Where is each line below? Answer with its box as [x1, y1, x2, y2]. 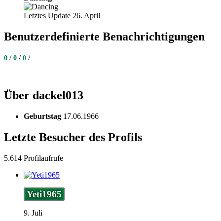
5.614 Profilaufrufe [4, 153, 63, 162]
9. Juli [24, 209, 42, 218]
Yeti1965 [27, 188, 62, 199]
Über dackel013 [4, 89, 83, 102]
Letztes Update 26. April [24, 11, 100, 20]
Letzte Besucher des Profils [4, 130, 142, 144]
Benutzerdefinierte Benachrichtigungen [4, 30, 205, 43]
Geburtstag [24, 111, 61, 120]
